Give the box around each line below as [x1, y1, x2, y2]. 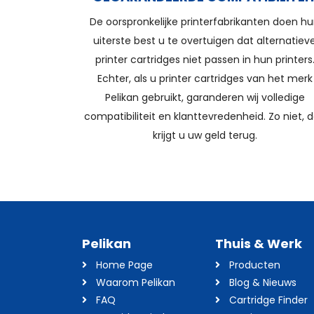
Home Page [96, 258, 153, 272]
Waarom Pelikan [96, 275, 175, 289]
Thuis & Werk [215, 235, 302, 252]
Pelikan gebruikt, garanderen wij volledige [104, 90, 305, 104]
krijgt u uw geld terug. [152, 128, 257, 142]
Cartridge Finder [229, 293, 308, 307]
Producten [229, 258, 280, 272]
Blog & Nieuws [229, 275, 296, 289]
